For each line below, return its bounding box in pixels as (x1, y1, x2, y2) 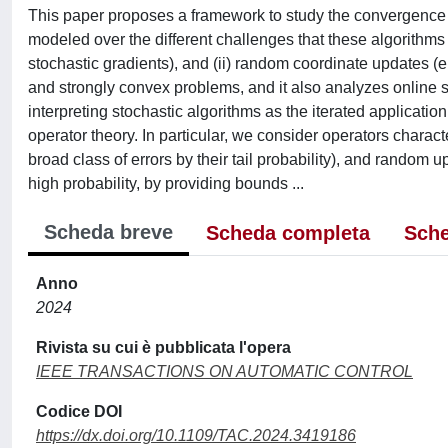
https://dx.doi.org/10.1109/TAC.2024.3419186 (36, 427, 356, 444)
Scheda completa (206, 222, 370, 244)
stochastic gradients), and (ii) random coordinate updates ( (28, 55, 438, 72)
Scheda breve (44, 221, 173, 243)
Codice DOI (36, 403, 122, 420)
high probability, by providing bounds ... (28, 175, 304, 192)
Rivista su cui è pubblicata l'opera (36, 339, 291, 356)
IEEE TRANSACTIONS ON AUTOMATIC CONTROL (36, 363, 413, 380)
